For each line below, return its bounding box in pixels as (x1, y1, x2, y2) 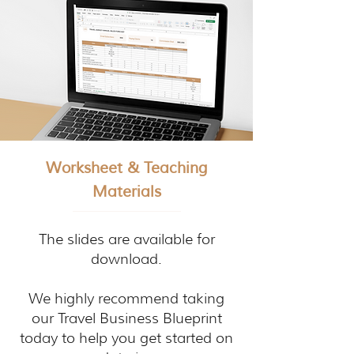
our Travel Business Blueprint (31, 310, 222, 327)
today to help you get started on (20, 330, 233, 347)
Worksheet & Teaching (45, 159, 208, 178)
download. (91, 250, 162, 268)
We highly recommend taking (28, 290, 224, 307)
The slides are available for (38, 231, 215, 248)
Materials (92, 183, 161, 201)
